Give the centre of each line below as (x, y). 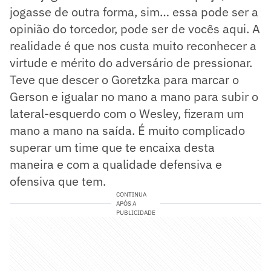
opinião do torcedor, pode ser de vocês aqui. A (135, 28)
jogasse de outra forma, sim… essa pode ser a (134, 11)
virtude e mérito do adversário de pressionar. (131, 62)
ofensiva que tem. (58, 181)
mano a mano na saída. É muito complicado (127, 130)
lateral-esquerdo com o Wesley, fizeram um (127, 113)
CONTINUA (131, 194)
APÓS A (126, 203)
